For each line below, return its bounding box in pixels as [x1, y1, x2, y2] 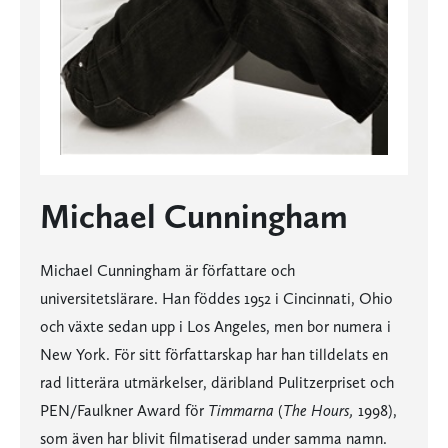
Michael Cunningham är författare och [40, 261, 295, 281]
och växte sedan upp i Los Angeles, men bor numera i [40, 317, 391, 337]
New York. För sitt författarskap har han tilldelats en [40, 345, 388, 365]
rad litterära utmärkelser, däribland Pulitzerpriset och [40, 373, 394, 393]
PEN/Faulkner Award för [40, 401, 208, 421]
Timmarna [208, 401, 274, 421]
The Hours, [283, 401, 354, 421]
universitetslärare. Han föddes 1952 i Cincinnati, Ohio [40, 289, 393, 309]
